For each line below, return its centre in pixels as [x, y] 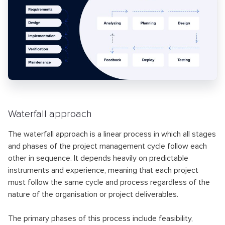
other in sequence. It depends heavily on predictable [98, 158]
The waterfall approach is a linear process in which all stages [112, 134]
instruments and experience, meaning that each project [103, 170]
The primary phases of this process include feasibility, [100, 218]
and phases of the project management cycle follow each [107, 146]
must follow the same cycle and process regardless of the [109, 182]
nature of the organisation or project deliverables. [93, 194]
